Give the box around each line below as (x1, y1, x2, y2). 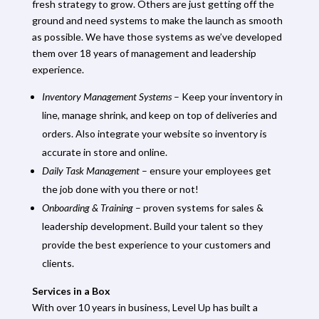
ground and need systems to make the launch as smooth (31, 14, 283, 26)
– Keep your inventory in (171, 90, 283, 103)
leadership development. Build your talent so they (41, 219, 263, 232)
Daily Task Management (41, 164, 140, 177)
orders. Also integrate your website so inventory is (41, 127, 267, 140)
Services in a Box (31, 284, 110, 297)
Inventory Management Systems (41, 90, 172, 103)
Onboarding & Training (41, 201, 133, 214)
